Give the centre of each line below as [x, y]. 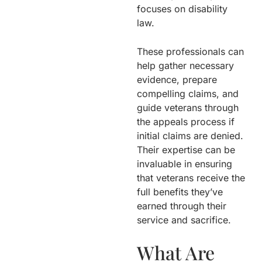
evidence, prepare [177, 79]
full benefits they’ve [180, 192]
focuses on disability [182, 8]
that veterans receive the [191, 177]
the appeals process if [186, 121]
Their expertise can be [186, 149]
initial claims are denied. [190, 135]
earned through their [182, 206]
